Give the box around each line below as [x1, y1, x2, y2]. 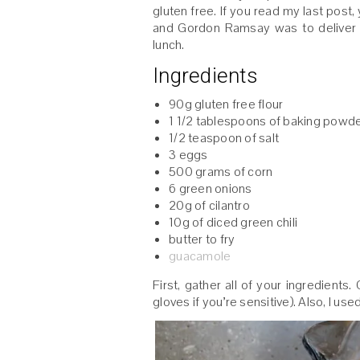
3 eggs [169, 146, 208, 164]
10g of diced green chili [169, 214, 297, 231]
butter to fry [169, 231, 235, 248]
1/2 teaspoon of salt [169, 129, 279, 147]
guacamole [169, 247, 231, 265]
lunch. [153, 36, 185, 54]
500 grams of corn [169, 163, 273, 181]
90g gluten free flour [169, 96, 284, 113]
